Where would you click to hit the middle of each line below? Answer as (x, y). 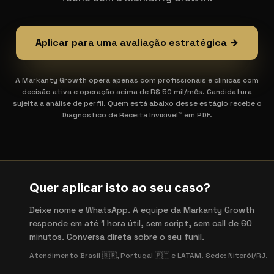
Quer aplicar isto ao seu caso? (120, 188)
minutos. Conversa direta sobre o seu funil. (117, 237)
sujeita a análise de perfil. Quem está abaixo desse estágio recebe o (137, 103)
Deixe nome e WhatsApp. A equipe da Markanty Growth (142, 210)
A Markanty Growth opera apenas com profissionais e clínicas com (137, 80)
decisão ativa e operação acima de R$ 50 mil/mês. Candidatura (137, 92)
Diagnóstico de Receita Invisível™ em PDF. (137, 115)
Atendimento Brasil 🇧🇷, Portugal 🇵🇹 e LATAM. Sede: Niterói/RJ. (149, 256)
